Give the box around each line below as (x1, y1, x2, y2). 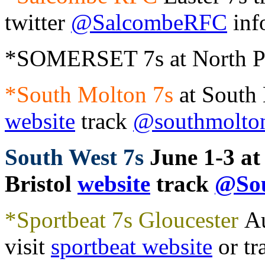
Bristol (5, 170, 77, 196)
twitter (5, 9, 71, 35)
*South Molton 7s (5, 81, 173, 107)
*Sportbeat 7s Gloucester (5, 206, 238, 232)
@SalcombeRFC (71, 9, 227, 35)
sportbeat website (51, 233, 212, 259)
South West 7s (5, 144, 144, 170)
